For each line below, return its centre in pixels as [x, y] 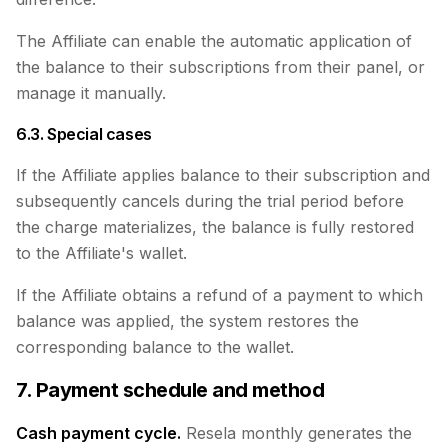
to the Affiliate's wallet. [101, 253]
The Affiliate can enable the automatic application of [214, 41]
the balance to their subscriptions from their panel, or [220, 67]
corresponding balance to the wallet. [155, 347]
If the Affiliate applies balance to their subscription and [223, 175]
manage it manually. [91, 93]
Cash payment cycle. [98, 433]
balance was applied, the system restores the [187, 321]
